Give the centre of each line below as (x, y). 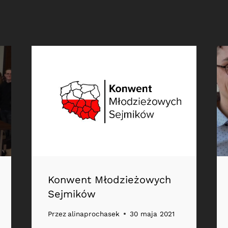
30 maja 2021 (152, 214)
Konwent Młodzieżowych (109, 179)
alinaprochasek (93, 214)
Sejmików (72, 194)
